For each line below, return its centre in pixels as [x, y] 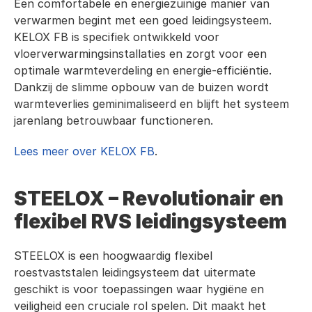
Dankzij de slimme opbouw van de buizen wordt [141, 87]
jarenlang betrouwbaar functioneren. [114, 120]
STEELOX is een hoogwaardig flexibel [113, 256]
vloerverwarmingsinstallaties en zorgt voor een [140, 54]
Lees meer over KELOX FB [84, 151]
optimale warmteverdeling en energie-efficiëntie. [143, 70]
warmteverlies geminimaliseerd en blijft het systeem [151, 104]
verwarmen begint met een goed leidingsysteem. [143, 20]
